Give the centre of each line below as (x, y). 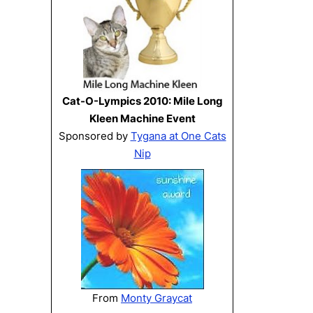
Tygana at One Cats (178, 136)
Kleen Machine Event (142, 118)
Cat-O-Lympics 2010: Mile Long (142, 101)
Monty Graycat (156, 298)
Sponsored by (94, 136)
